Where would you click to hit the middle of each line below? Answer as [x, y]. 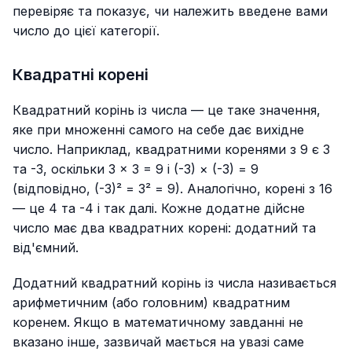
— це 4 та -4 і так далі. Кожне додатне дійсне [159, 209]
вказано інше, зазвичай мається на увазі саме [158, 342]
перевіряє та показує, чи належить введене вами [170, 11]
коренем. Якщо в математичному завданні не [158, 323]
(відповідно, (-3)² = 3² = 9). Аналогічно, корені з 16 [172, 189]
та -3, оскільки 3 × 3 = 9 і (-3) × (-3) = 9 [136, 169]
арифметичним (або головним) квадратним [151, 303]
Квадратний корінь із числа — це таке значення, [167, 110]
